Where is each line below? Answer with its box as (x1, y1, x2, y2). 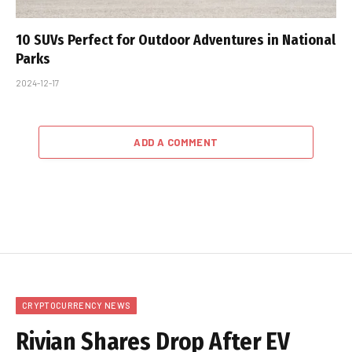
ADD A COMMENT (134, 135, 218, 148)
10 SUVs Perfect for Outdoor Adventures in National (16, 31, 335, 49)
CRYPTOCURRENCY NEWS (22, 299, 131, 310)
